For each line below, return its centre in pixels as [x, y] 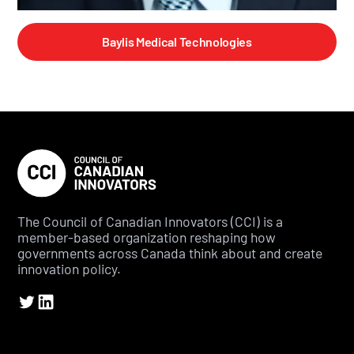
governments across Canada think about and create [170, 253]
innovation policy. [70, 269]
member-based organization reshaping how [147, 237]
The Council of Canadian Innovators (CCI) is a [151, 222]
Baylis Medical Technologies [177, 42]
